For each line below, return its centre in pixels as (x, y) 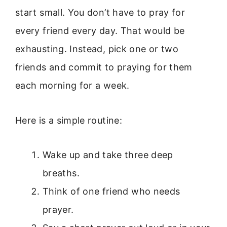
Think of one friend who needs (111, 191)
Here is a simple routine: (69, 120)
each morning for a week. (72, 86)
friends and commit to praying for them (104, 67)
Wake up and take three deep (108, 155)
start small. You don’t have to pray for (100, 13)
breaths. (61, 173)
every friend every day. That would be (100, 31)
